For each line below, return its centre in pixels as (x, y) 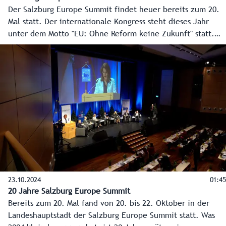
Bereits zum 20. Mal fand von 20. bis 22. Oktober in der (109, 204)
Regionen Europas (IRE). (51, 58)
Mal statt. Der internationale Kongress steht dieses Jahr (108, 22)
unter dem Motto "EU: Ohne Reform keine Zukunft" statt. (111, 34)
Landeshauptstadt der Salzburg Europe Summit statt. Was (48, 216)
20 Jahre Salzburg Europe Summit (69, 191)
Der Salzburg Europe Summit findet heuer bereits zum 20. (114, 10)
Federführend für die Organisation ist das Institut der (104, 46)
